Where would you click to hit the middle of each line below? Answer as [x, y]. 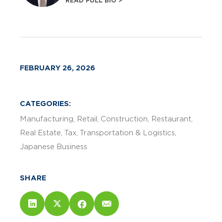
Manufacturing [47, 119]
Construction [124, 119]
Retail [87, 119]
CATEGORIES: [45, 104]
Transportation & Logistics [127, 133]
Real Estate [40, 133]
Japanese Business [54, 147]
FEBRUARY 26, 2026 [57, 68]
